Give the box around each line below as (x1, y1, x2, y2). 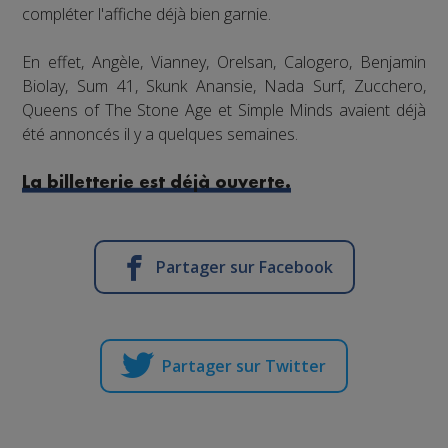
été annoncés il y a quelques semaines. (22, 122, 299, 145)
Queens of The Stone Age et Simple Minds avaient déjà (22, 98, 426, 121)
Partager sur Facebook (155, 255, 333, 278)
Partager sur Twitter (162, 354, 326, 377)
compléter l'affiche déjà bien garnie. (22, 2, 272, 25)
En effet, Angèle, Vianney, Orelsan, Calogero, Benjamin (22, 50, 426, 73)
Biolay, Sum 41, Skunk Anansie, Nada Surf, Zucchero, (22, 74, 426, 97)
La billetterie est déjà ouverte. (22, 174, 292, 191)
